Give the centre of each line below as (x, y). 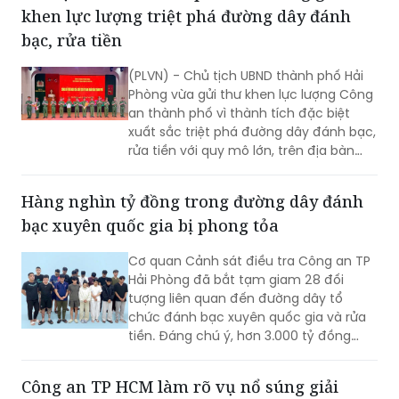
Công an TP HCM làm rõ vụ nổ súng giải (180, 341)
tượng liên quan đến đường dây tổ (236, 252)
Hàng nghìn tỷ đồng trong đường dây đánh (192, 155)
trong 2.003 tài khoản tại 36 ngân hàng (249, 309)
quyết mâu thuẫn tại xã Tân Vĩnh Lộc (169, 365)
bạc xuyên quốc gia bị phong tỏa (150, 179)
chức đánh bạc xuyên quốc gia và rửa (247, 271)
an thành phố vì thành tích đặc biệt (239, 67)
